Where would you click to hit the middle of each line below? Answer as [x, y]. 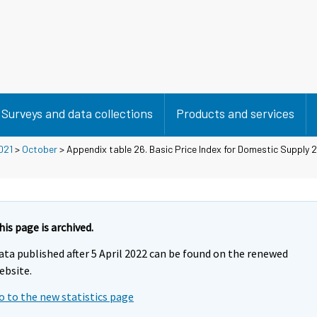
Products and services [235, 113]
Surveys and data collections [77, 113]
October [40, 149]
